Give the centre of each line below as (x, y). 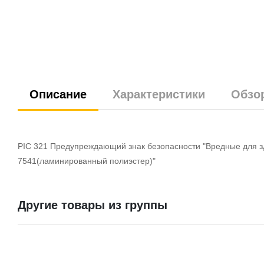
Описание (58, 94)
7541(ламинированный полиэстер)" (87, 161)
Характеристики (159, 94)
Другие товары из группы (93, 205)
